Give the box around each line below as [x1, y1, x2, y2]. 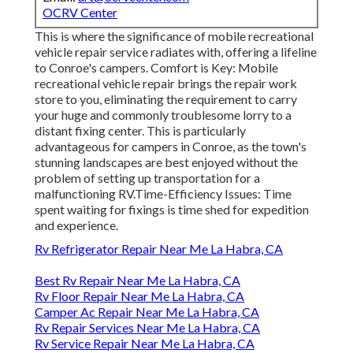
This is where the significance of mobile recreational [35, 28, 314, 44]
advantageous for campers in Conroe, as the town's [35, 139, 307, 154]
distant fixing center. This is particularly [35, 123, 246, 139]
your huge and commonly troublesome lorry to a [35, 107, 292, 123]
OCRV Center [43, 5, 117, 20]
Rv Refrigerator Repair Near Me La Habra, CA [35, 241, 283, 257]
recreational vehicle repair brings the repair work [35, 76, 297, 91]
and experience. [35, 217, 118, 233]
